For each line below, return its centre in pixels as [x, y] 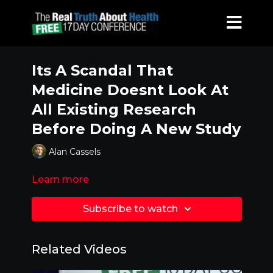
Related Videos [79, 249]
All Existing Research [114, 109]
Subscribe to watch [130, 209]
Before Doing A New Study [136, 129]
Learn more [60, 179]
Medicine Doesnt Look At [130, 90]
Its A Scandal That [102, 70]
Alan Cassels [74, 151]
